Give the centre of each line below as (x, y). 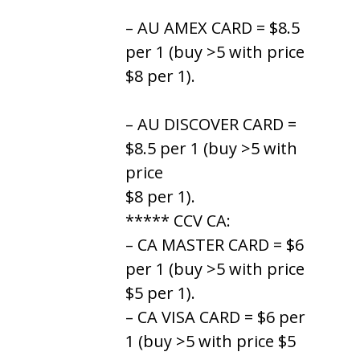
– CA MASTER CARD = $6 (215, 244)
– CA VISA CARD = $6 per (215, 317)
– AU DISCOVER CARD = (211, 124)
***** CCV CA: (178, 220)
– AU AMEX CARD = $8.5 (213, 27)
